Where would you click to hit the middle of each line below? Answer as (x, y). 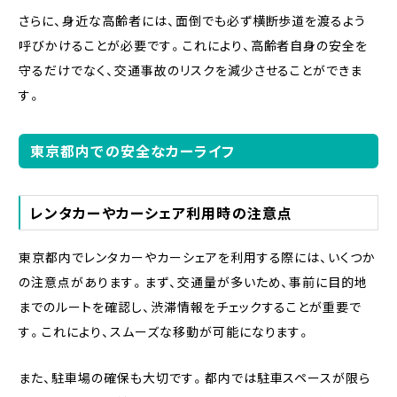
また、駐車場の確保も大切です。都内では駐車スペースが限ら (195, 377)
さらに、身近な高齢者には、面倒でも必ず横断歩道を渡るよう (192, 21)
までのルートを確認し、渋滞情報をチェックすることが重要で (190, 307)
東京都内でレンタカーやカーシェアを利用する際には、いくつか (197, 257)
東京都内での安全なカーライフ (132, 151)
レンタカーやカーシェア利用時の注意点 (161, 213)
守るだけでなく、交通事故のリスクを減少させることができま (191, 70)
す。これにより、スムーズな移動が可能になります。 (165, 332)
